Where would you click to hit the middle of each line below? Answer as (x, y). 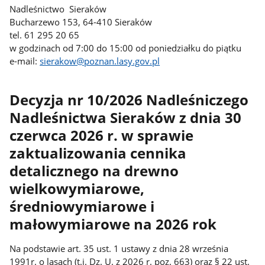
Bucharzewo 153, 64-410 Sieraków (81, 22)
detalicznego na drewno (94, 171)
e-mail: (25, 61)
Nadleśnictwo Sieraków (58, 9)
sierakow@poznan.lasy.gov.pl (100, 61)
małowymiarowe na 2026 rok (113, 224)
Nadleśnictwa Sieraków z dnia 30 (126, 118)
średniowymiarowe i (82, 207)
